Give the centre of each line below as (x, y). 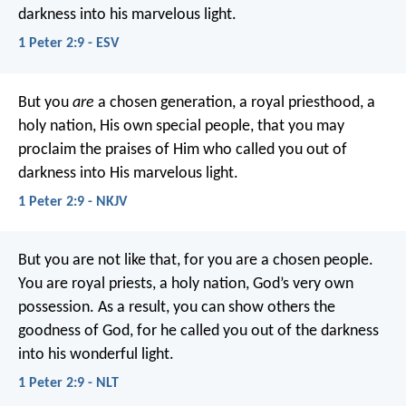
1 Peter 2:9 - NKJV (72, 202)
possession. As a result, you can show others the (177, 307)
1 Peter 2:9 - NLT (68, 384)
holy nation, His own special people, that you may (181, 126)
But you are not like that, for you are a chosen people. (196, 260)
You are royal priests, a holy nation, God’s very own (186, 284)
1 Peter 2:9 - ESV (68, 44)
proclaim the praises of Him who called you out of (183, 150)
